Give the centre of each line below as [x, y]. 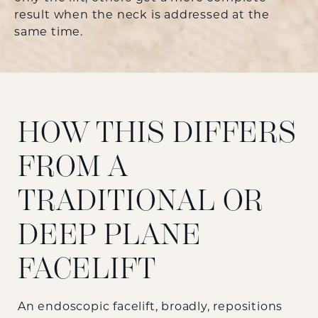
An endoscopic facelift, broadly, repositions [150, 308]
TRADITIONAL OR [141, 200]
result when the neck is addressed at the [142, 15]
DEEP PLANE [110, 234]
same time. [49, 32]
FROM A [72, 166]
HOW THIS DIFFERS [157, 132]
